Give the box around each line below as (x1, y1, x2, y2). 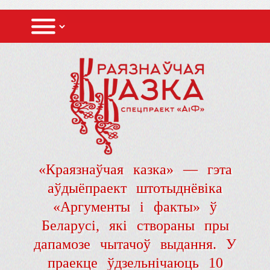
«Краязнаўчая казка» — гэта (38, 162, 232, 178)
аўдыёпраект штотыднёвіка (48, 180, 222, 196)
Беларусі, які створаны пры (41, 218, 229, 234)
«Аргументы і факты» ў (53, 199, 217, 215)
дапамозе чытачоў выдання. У (34, 236, 236, 253)
